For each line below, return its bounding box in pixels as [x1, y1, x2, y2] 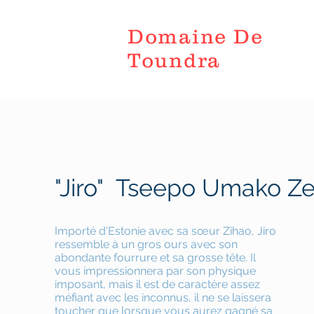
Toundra [128, 49, 221, 71]
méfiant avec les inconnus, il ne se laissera [55, 291, 272, 304]
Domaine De [128, 25, 264, 48]
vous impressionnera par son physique [55, 264, 257, 278]
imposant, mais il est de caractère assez [55, 278, 261, 291]
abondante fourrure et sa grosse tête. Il [55, 251, 257, 264]
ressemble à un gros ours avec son [55, 238, 238, 251]
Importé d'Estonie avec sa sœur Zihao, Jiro [55, 224, 277, 238]
